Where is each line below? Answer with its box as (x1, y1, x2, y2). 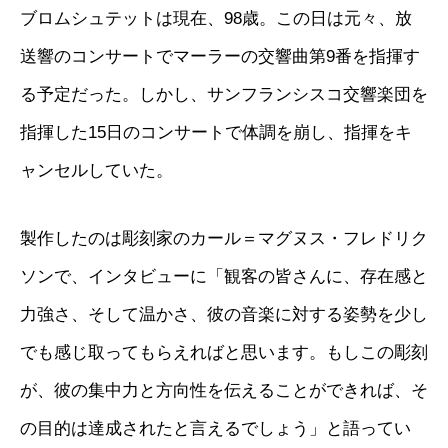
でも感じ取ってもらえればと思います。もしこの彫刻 (20, 341, 428, 362)
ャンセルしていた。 (20, 159, 173, 180)
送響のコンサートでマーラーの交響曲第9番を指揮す (20, 45, 420, 66)
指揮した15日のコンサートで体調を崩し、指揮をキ (20, 121, 412, 142)
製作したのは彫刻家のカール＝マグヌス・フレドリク (20, 227, 428, 248)
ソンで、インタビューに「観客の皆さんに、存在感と (20, 265, 428, 286)
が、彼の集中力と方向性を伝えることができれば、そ (20, 379, 428, 400)
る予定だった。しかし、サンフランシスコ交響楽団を (20, 83, 428, 104)
